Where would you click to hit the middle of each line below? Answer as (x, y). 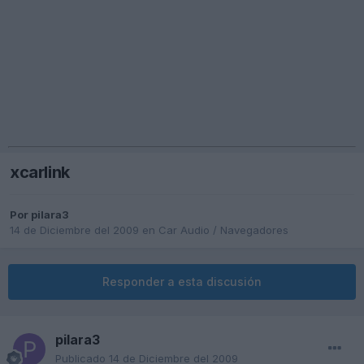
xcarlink (40, 173)
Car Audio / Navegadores (223, 230)
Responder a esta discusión (182, 282)
